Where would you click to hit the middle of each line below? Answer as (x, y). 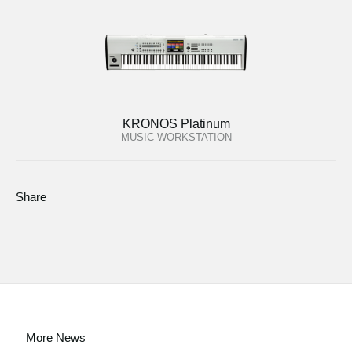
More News (56, 337)
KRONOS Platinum (176, 124)
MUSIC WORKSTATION (176, 137)
